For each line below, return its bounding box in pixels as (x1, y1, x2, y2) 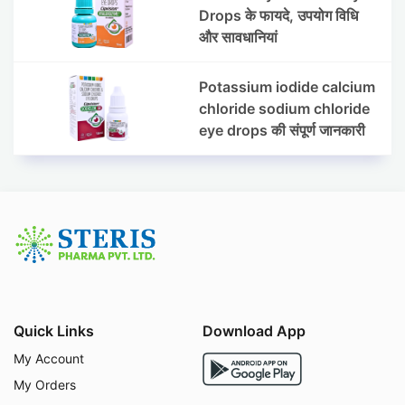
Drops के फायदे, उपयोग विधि (198, 5, 358, 24)
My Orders (14, 376, 76, 392)
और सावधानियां (198, 27, 278, 46)
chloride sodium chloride (198, 99, 370, 118)
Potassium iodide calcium (198, 77, 375, 96)
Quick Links (14, 321, 94, 340)
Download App (202, 321, 306, 340)
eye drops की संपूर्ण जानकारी (198, 120, 365, 139)
